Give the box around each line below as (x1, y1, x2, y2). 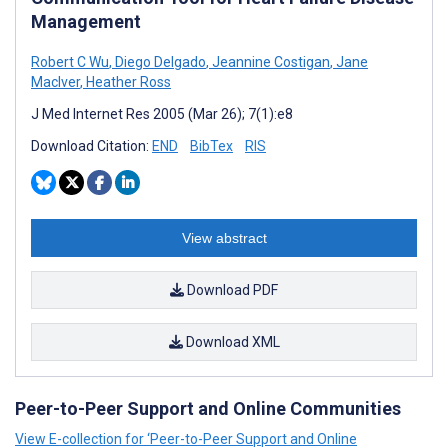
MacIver (31, 74, 80, 90)
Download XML (182, 334, 280, 350)
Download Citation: (31, 138, 152, 154)
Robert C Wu (31, 54, 109, 70)
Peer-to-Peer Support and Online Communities (15, 398, 401, 419)
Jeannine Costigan (209, 54, 330, 70)
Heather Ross (83, 74, 171, 90)
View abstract (181, 230, 267, 246)
